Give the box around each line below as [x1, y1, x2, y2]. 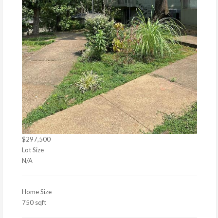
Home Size [22, 187, 52, 196]
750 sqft [22, 198, 46, 206]
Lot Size [22, 145, 44, 154]
